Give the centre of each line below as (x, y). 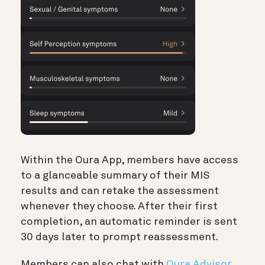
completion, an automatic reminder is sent (129, 222)
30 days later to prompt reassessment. (119, 237)
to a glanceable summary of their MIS (115, 176)
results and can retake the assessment (120, 191)
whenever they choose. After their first (119, 207)
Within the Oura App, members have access (130, 161)
